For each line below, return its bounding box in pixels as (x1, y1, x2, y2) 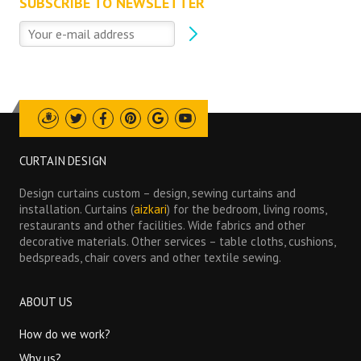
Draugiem (48, 118, 100, 135)
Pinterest (130, 118, 181, 135)
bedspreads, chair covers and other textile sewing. (19, 250, 282, 266)
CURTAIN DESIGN (19, 153, 106, 169)
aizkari (134, 201, 168, 218)
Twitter (75, 118, 116, 135)
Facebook (102, 118, 156, 135)
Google (157, 118, 197, 135)
